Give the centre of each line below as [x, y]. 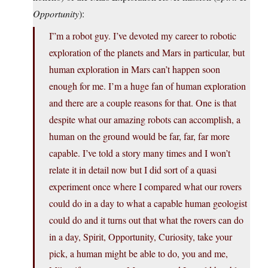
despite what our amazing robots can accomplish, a [145, 120]
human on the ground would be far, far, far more [139, 136]
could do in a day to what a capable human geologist [148, 203]
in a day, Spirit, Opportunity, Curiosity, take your [141, 237]
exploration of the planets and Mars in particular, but [147, 53]
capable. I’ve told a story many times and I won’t [140, 153]
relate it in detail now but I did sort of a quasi [133, 170]
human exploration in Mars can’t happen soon [135, 69]
